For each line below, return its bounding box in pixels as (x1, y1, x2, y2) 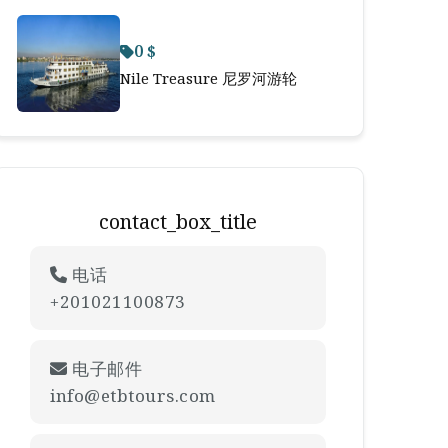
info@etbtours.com (50, 384, 216, 407)
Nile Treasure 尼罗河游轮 (120, 68, 297, 88)
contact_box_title (99, 208, 257, 235)
